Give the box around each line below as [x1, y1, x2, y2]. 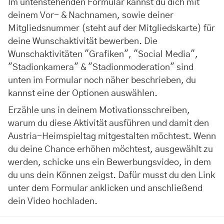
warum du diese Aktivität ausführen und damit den [8, 119, 209, 128]
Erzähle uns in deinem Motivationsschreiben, [8, 106, 190, 115]
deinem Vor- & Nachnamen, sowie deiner [8, 11, 173, 20]
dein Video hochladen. [8, 197, 97, 206]
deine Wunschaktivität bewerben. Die [8, 37, 157, 46]
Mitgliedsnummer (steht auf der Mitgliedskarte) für [8, 24, 215, 33]
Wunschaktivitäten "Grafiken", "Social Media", [8, 50, 198, 59]
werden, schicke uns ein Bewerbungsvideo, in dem [8, 158, 211, 167]
